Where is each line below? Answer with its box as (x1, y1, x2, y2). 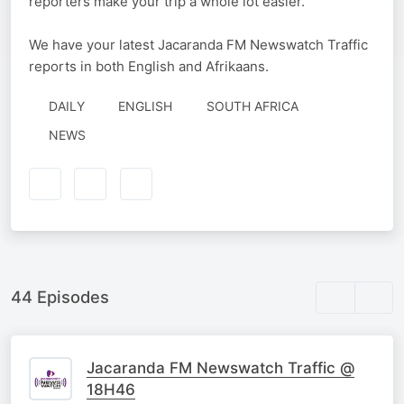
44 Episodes (11, 287, 109, 308)
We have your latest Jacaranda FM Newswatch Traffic (29, 36, 368, 54)
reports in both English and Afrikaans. (29, 58, 269, 76)
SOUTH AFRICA (206, 98, 298, 115)
